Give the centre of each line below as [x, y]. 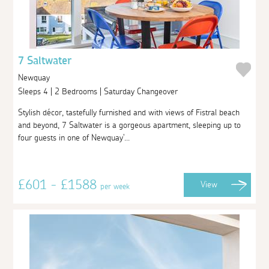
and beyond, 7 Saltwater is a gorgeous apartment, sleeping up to [130, 125]
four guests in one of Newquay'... [74, 138]
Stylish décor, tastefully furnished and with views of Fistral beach [129, 113]
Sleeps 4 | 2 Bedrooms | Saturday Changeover [99, 92]
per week [115, 186]
